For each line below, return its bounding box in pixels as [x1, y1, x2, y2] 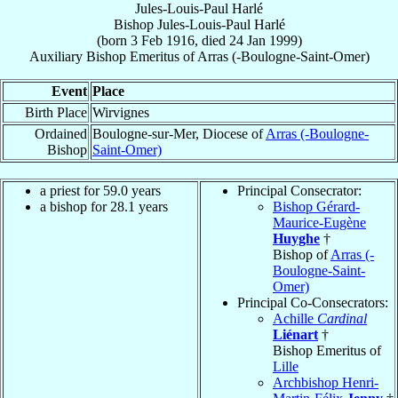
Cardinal [317, 310, 367, 326]
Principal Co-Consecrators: [237, 294, 388, 310]
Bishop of [273, 246, 330, 262]
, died [194, 32, 229, 48]
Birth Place [25, 104, 87, 120]
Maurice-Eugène [273, 214, 366, 230]
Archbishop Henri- [273, 374, 378, 390]
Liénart [273, 326, 318, 342]
